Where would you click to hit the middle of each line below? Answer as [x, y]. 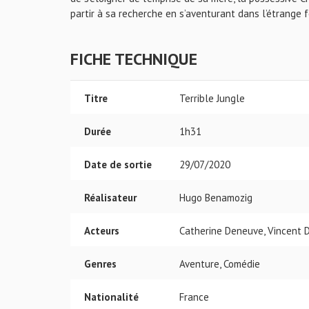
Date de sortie [118, 165]
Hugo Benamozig [216, 198]
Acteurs [102, 231]
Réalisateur [110, 198]
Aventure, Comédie [220, 264]
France [194, 297]
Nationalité [111, 297]
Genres [100, 264]
